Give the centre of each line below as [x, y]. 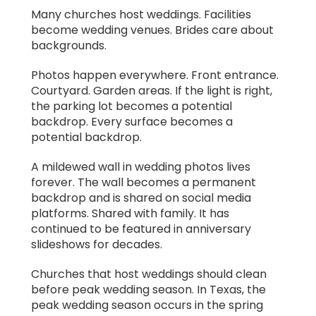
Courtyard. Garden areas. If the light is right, [152, 91]
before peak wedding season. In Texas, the [148, 290]
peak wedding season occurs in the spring [147, 305]
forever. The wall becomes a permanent [144, 183]
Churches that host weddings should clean [149, 274]
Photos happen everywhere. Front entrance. [155, 75]
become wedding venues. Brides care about [152, 30]
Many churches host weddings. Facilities [141, 15]
